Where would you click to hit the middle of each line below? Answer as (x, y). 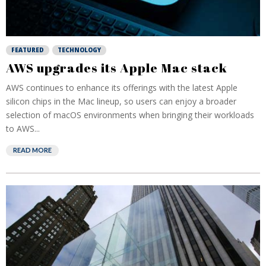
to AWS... (23, 129)
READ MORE (32, 150)
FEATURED (28, 50)
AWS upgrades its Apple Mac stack (117, 68)
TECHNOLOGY (79, 50)
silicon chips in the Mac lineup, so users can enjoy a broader (121, 101)
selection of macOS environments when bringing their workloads (130, 115)
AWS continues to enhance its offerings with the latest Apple (122, 88)
